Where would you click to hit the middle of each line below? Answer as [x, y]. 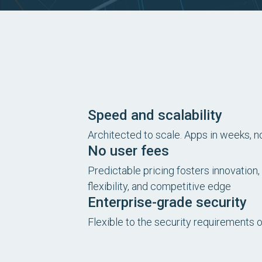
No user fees [128, 151]
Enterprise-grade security [167, 202]
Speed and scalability [155, 115]
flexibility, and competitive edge [159, 186]
